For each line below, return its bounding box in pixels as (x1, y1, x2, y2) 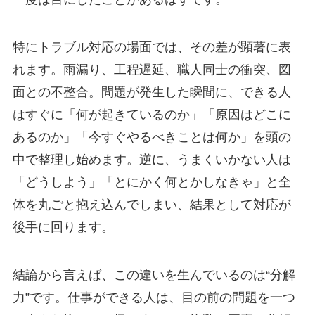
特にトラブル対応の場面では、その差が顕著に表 (12, 39, 291, 54)
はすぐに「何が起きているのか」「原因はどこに (12, 107, 291, 122)
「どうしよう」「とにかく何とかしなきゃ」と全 (12, 174, 291, 189)
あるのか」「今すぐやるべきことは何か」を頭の (12, 129, 291, 144)
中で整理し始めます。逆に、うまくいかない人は (12, 152, 291, 167)
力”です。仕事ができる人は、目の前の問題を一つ (12, 290, 295, 304)
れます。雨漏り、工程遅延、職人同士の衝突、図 (12, 62, 291, 77)
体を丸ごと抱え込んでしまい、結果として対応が (12, 197, 291, 212)
